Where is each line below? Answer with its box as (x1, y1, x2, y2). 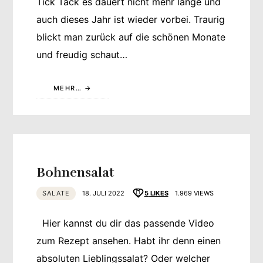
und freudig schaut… (36, 49, 128, 61)
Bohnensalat (36, 164, 115, 180)
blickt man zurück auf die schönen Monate (36, 31, 226, 43)
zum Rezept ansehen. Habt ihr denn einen (36, 235, 221, 247)
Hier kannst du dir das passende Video (36, 217, 215, 230)
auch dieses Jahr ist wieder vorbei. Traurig (36, 14, 225, 26)
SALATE (42, 188, 70, 197)
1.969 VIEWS (174, 188, 214, 197)
